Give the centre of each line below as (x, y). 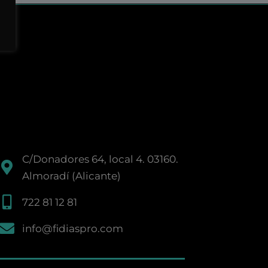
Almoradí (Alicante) (72, 176)
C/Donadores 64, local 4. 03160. (100, 159)
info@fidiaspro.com (73, 228)
